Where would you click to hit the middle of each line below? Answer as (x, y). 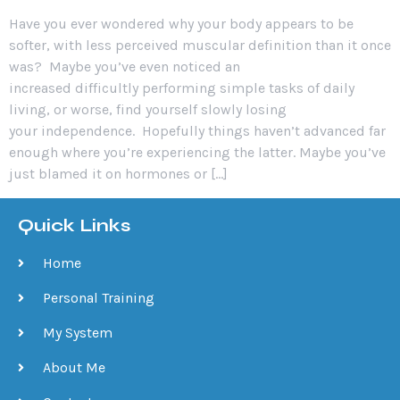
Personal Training (98, 297)
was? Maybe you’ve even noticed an (125, 67)
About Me (74, 367)
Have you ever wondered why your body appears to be (181, 24)
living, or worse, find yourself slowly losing (148, 110)
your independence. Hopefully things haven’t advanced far (197, 131)
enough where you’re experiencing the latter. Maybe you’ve (197, 153)
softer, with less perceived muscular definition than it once (200, 46)
